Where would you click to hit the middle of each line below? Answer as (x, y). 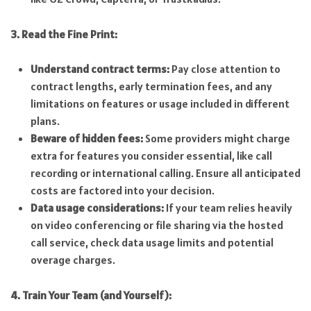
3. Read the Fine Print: (64, 34)
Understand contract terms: (100, 69)
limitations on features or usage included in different (160, 104)
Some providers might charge (216, 138)
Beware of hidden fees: (86, 138)
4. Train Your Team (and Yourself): (91, 295)
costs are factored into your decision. (122, 191)
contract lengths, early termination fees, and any (151, 86)
